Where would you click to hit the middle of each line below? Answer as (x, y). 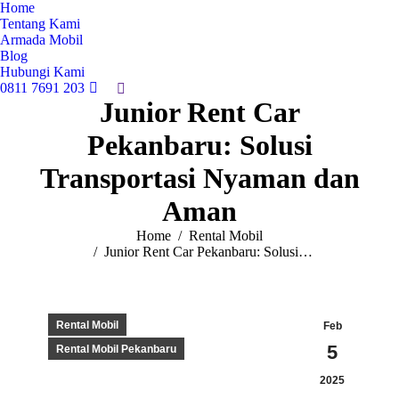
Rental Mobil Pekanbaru (116, 350)
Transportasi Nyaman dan (199, 179)
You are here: (77, 236)
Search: (138, 90)
